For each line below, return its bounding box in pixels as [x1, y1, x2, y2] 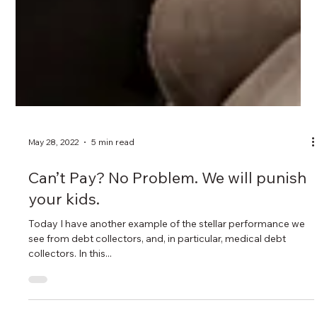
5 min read [91, 199, 135, 210]
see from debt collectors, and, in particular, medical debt [28, 294, 287, 307]
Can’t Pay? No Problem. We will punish [28, 229, 307, 250]
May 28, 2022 [28, 199, 79, 210]
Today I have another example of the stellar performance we [28, 279, 306, 292]
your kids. [28, 250, 100, 271]
